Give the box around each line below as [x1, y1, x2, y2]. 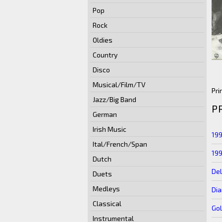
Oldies [93, 36, 112, 44]
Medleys [93, 184, 120, 193]
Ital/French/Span [93, 140, 147, 148]
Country [93, 51, 117, 59]
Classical [93, 199, 121, 208]
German [93, 110, 117, 118]
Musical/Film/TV [93, 80, 146, 89]
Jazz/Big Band [93, 95, 136, 104]
